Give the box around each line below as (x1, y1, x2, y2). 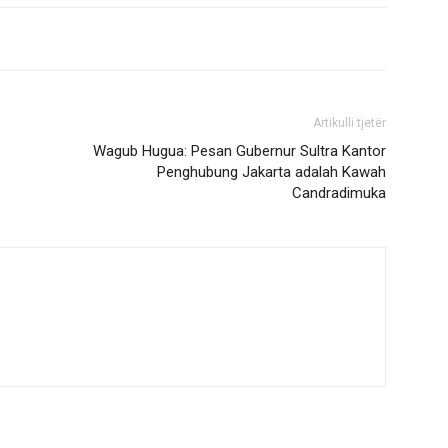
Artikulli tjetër (313, 116, 386, 130)
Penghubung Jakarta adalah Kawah (157, 163, 386, 181)
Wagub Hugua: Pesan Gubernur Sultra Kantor (93, 142, 386, 160)
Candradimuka (292, 184, 386, 202)
